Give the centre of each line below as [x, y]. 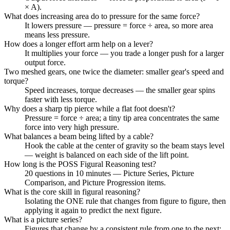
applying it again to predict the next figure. [93, 210]
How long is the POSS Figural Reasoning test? [80, 164]
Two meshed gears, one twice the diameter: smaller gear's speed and [114, 71]
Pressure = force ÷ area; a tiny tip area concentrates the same [122, 118]
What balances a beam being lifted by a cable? [79, 136]
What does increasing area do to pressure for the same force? [102, 16]
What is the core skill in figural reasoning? [72, 191]
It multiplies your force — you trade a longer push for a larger [124, 53]
